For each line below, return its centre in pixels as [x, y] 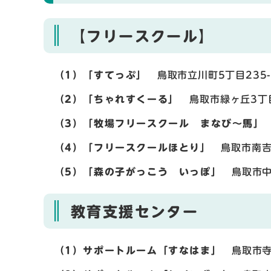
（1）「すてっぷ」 [95, 75]
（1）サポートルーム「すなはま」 [133, 250]
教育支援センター [143, 211]
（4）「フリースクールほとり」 [127, 147]
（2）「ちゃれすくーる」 [117, 99]
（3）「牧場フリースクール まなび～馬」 [154, 123]
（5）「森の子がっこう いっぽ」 [133, 171]
